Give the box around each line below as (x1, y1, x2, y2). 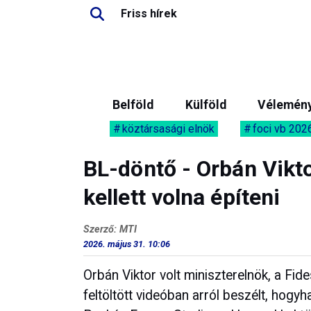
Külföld (185, 98, 226, 112)
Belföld (112, 98, 153, 112)
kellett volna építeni (83, 184, 280, 210)
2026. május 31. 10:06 (83, 239, 170, 249)
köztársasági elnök (122, 122, 215, 135)
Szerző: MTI (83, 224, 137, 235)
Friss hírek (121, 7, 177, 20)
